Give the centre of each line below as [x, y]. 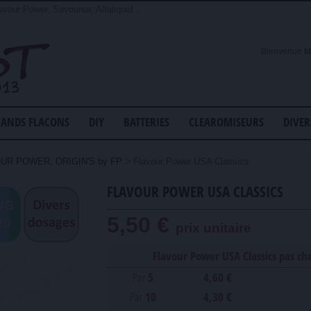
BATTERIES [146, 122]
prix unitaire [213, 228]
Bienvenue [281, 51]
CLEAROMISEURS [226, 122]
